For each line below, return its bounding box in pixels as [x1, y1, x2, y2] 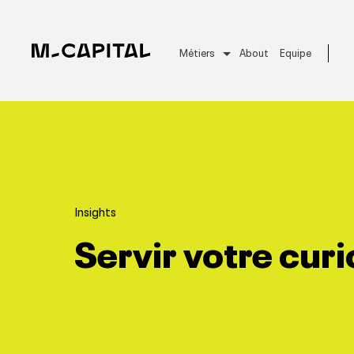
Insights [74, 202, 117, 220]
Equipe [280, 43, 311, 59]
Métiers [179, 43, 215, 59]
